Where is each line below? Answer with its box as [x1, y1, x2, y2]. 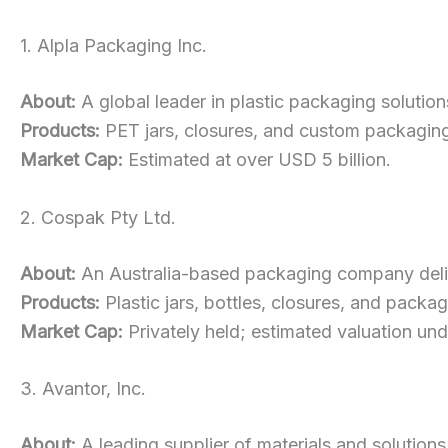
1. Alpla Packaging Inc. [20, 34, 207, 56]
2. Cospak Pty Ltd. [20, 206, 176, 228]
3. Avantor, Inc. [20, 378, 146, 400]
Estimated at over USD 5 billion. [123, 148, 391, 170]
